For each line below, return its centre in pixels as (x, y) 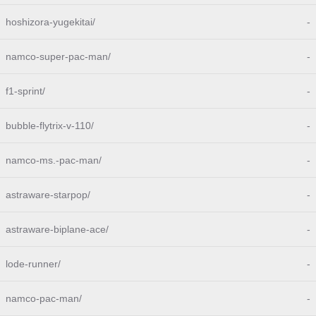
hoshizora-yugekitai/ (50, 22)
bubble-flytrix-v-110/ (50, 126)
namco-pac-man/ (44, 298)
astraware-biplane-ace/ (57, 229)
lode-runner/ (33, 264)
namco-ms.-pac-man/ (54, 160)
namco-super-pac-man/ (58, 56)
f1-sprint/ (25, 91)
